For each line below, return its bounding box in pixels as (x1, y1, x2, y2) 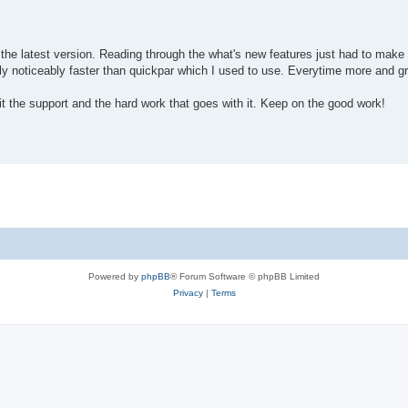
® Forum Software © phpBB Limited (170, 271, 320, 282)
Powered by (88, 271, 141, 282)
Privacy (172, 288, 203, 299)
